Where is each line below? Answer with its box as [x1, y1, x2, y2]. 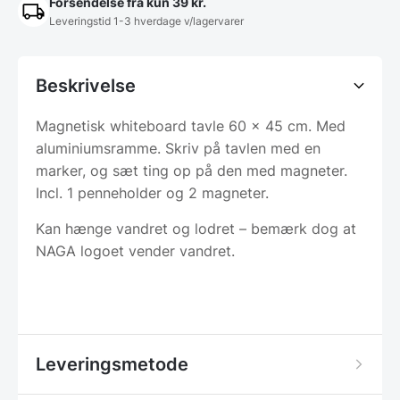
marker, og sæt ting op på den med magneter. [36, 162, 347, 180]
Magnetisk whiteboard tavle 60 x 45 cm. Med [36, 117, 346, 136]
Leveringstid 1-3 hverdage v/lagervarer [49, 14, 244, 29]
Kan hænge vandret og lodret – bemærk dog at [36, 220, 356, 238]
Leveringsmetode [36, 354, 188, 376]
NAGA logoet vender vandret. [36, 242, 235, 261]
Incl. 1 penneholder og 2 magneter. [36, 184, 269, 203]
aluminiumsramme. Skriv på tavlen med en [36, 139, 321, 158]
